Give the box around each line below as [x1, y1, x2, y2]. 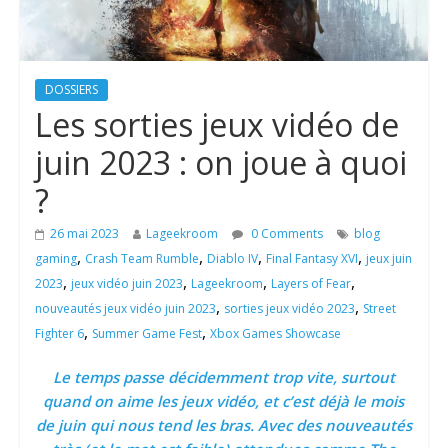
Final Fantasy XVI [265, 250, 358, 268]
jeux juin [365, 250, 412, 268]
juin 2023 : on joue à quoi [34, 141, 407, 185]
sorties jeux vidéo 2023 [223, 300, 355, 318]
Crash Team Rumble [84, 250, 199, 268]
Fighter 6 [34, 325, 84, 343]
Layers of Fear [270, 275, 351, 293]
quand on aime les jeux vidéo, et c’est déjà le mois [43, 391, 405, 412]
